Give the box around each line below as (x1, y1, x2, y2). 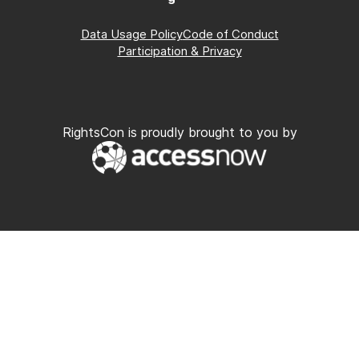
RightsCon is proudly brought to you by (62, 123, 297, 140)
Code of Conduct (182, 26, 279, 42)
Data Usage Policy (80, 26, 183, 42)
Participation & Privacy (117, 42, 242, 58)
